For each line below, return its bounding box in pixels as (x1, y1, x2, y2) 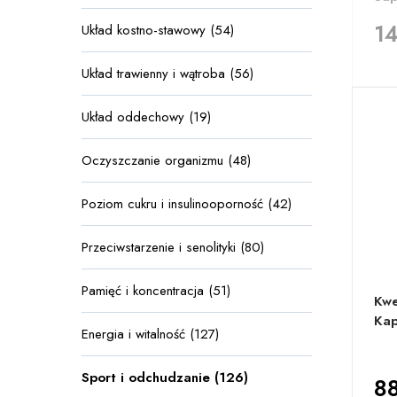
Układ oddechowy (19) (82, 107, 211, 127)
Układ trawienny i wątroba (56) (82, 64, 253, 83)
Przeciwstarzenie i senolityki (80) (82, 237, 264, 257)
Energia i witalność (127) (82, 324, 219, 344)
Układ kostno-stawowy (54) (82, 20, 234, 40)
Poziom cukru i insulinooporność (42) (82, 194, 292, 214)
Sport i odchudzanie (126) (82, 368, 248, 387)
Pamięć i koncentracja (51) (82, 281, 230, 300)
